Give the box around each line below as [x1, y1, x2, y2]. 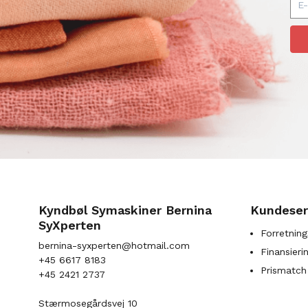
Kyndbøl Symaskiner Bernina [38, 203, 212, 217]
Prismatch [261, 265, 307, 276]
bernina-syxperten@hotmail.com [38, 240, 190, 251]
